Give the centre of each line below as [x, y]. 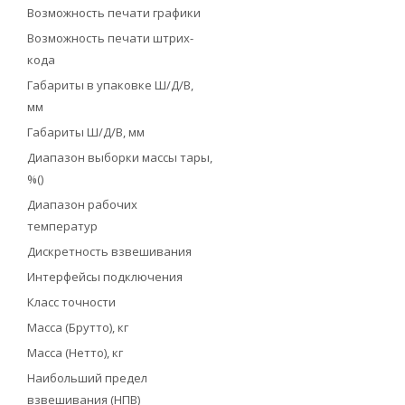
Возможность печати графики [114, 13]
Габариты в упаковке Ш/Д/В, [110, 85]
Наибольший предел [87, 378]
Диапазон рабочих [82, 204]
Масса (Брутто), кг [78, 327]
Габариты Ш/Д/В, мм [86, 132]
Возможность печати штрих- [110, 38]
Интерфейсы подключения [105, 277]
